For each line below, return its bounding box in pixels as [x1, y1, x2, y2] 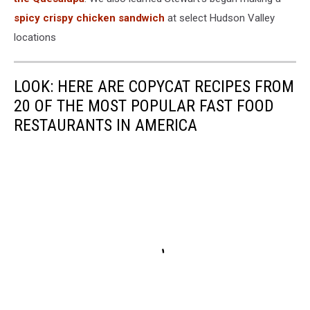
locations [14, 31, 56, 44]
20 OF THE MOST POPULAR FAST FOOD [14, 96, 274, 116]
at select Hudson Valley [165, 12, 275, 24]
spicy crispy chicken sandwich [14, 12, 165, 24]
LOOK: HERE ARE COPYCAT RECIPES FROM [14, 77, 294, 96]
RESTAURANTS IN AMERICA [14, 116, 197, 135]
